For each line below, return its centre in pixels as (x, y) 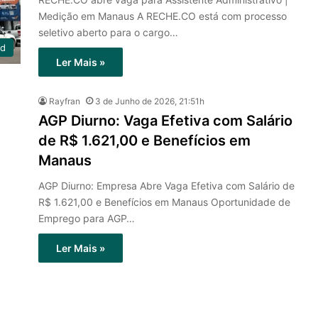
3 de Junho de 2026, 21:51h (150, 101)
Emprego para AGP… (87, 218)
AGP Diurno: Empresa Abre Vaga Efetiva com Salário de (166, 186)
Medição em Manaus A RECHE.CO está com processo (163, 16)
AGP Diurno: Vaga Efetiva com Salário (165, 121)
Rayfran (65, 101)
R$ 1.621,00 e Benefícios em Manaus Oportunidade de (164, 202)
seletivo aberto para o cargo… (108, 32)
